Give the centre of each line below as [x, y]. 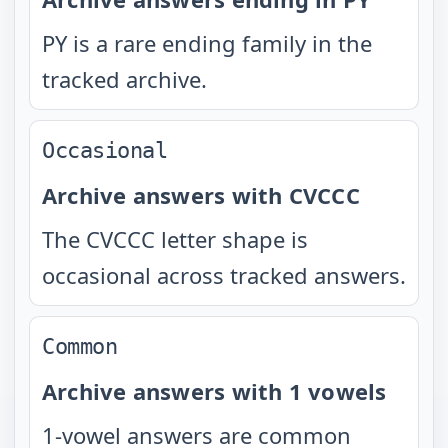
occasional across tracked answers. [224, 275]
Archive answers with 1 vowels [214, 391]
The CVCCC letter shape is [175, 239]
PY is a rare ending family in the [207, 43]
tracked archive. [124, 79]
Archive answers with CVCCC [201, 195]
